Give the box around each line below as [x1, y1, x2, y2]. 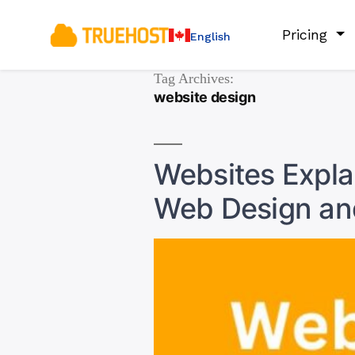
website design [154, 89, 256, 105]
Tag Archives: [154, 70, 235, 88]
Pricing [282, 26, 333, 43]
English [190, 29, 231, 43]
